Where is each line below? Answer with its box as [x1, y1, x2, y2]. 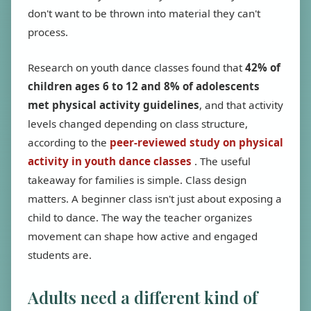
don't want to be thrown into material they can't [28, 6, 260, 20]
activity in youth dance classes [28, 154, 194, 168]
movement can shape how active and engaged [28, 229, 258, 243]
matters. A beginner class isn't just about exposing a [28, 192, 282, 205]
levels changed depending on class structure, [28, 117, 248, 131]
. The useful [194, 154, 251, 168]
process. [28, 25, 68, 39]
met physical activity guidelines [28, 98, 199, 112]
